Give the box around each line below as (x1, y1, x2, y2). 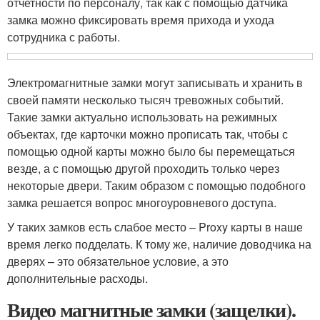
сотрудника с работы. (7, 29, 120, 46)
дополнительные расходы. (7, 270, 148, 287)
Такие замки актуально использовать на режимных (7, 109, 277, 126)
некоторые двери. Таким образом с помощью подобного (7, 177, 306, 194)
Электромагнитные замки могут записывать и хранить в (7, 74, 303, 91)
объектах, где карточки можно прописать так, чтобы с (7, 126, 288, 143)
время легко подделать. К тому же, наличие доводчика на (7, 236, 311, 253)
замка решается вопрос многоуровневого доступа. (7, 194, 276, 211)
